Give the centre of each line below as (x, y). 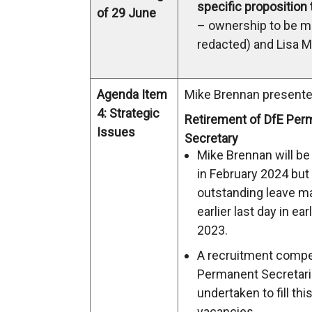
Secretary (211, 138)
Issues (116, 132)
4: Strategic (128, 113)
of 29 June (126, 13)
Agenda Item (132, 94)
